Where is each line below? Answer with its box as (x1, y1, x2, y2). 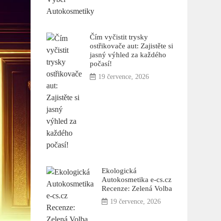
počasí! (89, 59, 112, 68)
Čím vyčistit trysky (89, 33, 148, 41)
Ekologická (101, 166, 137, 175)
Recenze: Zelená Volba (101, 184, 172, 193)
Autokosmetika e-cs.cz (101, 175, 172, 184)
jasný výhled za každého (89, 50, 166, 59)
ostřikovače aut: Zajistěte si (89, 41, 173, 50)
